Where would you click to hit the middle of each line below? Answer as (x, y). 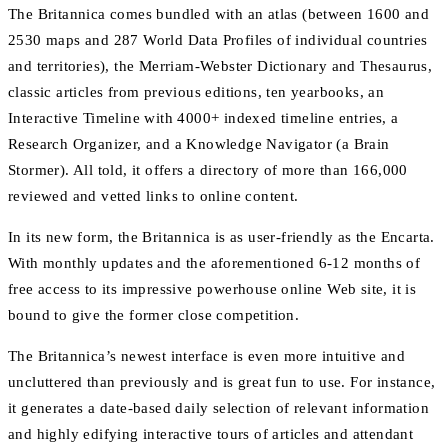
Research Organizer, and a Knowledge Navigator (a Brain (199, 144)
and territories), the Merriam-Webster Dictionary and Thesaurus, (220, 66)
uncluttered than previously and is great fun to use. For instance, (222, 382)
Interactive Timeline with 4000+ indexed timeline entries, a (203, 118)
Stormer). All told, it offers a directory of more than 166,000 (208, 170)
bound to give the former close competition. (154, 315)
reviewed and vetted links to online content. (153, 196)
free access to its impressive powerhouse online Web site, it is (212, 289)
